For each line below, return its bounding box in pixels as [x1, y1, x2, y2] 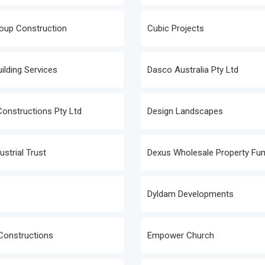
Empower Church [147, 230, 214, 241]
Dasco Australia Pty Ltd [147, 64, 238, 75]
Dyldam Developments [147, 189, 234, 199]
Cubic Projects [147, 23, 204, 34]
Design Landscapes [147, 106, 223, 117]
